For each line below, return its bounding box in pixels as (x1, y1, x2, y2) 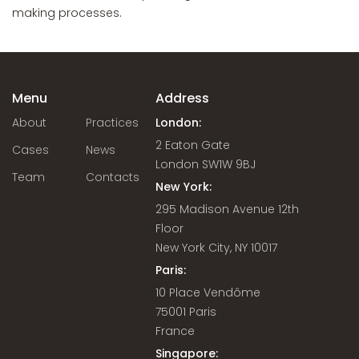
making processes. (12, 5, 122, 21)
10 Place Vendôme (155, 284, 261, 301)
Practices (86, 115, 139, 131)
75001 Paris (155, 304, 217, 320)
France (155, 323, 196, 339)
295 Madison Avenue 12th (155, 201, 300, 217)
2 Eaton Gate (155, 137, 231, 153)
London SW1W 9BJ (155, 156, 256, 172)
